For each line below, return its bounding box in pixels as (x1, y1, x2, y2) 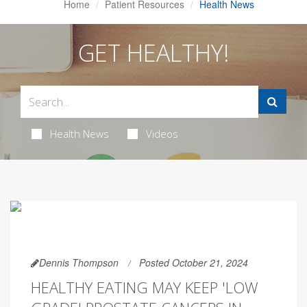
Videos (145, 127, 178, 140)
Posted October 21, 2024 (139, 256, 248, 269)
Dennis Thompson (39, 256, 119, 269)
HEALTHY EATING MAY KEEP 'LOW (31, 277, 258, 297)
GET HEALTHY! (77, 37, 230, 69)
